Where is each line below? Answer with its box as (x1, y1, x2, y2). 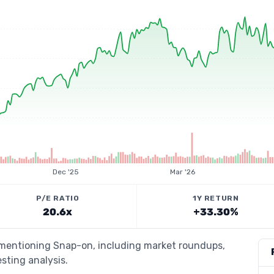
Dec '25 (52, 168, 79, 176)
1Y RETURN (193, 194, 239, 202)
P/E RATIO (36, 194, 80, 202)
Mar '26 (170, 168, 196, 176)
